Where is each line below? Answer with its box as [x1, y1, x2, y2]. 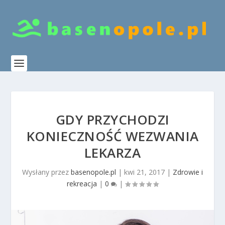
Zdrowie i [173, 167, 203, 177]
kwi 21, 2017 [124, 167, 165, 177]
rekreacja [67, 179, 97, 188]
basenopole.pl [71, 167, 116, 177]
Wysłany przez [22, 167, 71, 177]
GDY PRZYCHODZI [55, 110, 170, 129]
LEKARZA [84, 144, 141, 162]
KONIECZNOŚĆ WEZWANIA [26, 127, 199, 145]
